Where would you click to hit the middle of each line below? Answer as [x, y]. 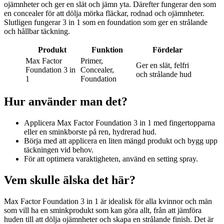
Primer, [92, 61]
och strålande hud [164, 74]
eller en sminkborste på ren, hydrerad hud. [90, 132]
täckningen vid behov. [59, 150]
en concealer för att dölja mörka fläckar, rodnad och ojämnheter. [104, 13]
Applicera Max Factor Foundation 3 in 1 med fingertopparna [119, 123]
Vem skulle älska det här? [70, 180]
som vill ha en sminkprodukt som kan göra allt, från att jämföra [103, 210]
